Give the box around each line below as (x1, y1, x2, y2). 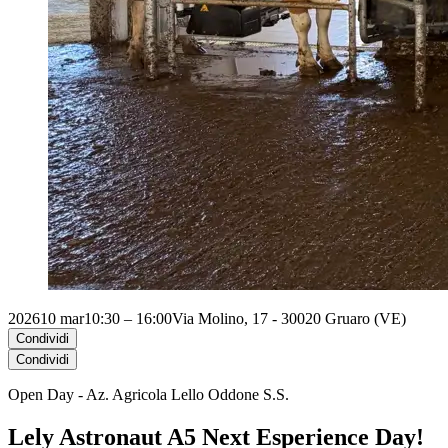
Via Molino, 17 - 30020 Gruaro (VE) (172, 309, 406, 327)
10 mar (40, 309, 84, 327)
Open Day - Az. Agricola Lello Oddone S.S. (8, 385, 289, 403)
